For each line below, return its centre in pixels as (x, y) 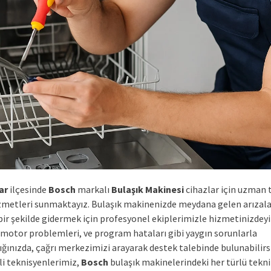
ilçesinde (28, 189)
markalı (93, 189)
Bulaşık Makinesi (148, 189)
